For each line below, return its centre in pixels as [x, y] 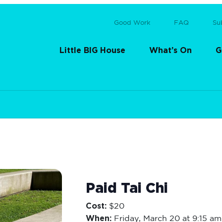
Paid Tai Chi [127, 186]
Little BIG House [92, 47]
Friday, [129, 216]
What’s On [170, 47]
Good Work [132, 20]
